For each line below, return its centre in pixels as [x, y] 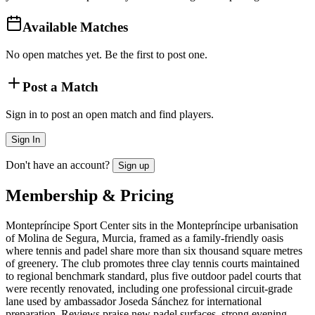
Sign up [134, 165]
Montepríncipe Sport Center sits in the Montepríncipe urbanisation [152, 226]
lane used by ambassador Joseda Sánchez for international [134, 302]
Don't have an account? [58, 165]
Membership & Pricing [90, 196]
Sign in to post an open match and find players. [110, 114]
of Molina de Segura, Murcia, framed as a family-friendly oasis [144, 238]
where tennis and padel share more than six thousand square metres [154, 251]
